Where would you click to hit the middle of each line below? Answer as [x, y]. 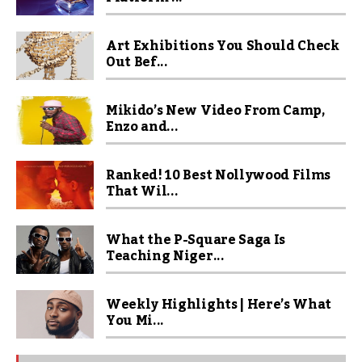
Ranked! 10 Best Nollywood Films [219, 175]
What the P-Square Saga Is [196, 240]
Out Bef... [137, 62]
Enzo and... [142, 126]
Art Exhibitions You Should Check [223, 46]
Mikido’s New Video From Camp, [215, 110]
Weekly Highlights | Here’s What [219, 304]
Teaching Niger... [165, 256]
